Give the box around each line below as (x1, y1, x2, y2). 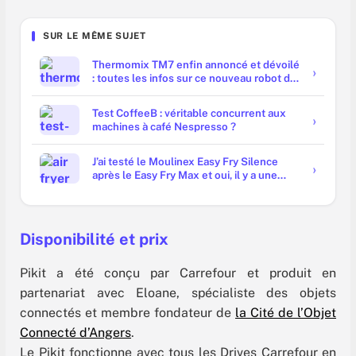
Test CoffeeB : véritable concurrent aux (92, 106, 286, 120)
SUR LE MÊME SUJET (43, 30, 146, 42)
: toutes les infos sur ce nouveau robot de (92, 72, 296, 85)
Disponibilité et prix (20, 230, 168, 250)
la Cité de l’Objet (235, 305, 336, 321)
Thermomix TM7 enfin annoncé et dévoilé (92, 58, 300, 72)
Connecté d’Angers (20, 325, 131, 341)
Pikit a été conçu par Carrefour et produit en (20, 265, 336, 281)
